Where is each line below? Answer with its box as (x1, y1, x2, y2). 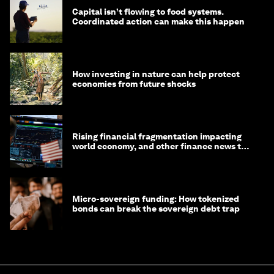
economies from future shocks (72, 79, 196, 89)
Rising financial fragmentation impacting (72, 131, 242, 142)
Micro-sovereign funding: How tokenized (72, 194, 239, 204)
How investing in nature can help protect (72, 69, 240, 80)
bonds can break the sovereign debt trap (72, 204, 240, 214)
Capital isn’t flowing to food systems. (72, 7, 224, 17)
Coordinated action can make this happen (72, 17, 245, 27)
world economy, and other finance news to (72, 141, 246, 152)
